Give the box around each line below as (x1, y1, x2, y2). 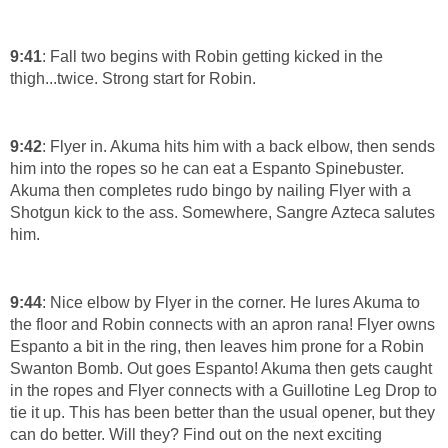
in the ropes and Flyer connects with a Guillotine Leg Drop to (10, 381, 437, 399)
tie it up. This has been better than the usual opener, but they (10, 403, 435, 421)
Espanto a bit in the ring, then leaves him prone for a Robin (10, 337, 424, 355)
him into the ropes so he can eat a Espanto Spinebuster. (10, 159, 404, 177)
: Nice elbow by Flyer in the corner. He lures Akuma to (42, 293, 420, 311)
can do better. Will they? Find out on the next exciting (10, 425, 382, 443)
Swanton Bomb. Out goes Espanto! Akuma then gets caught (10, 359, 432, 377)
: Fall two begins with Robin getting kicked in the (42, 47, 383, 65)
